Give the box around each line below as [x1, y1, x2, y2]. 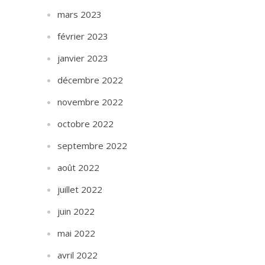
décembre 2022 [57, 74, 124, 86]
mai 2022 [57, 227, 96, 239]
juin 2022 [57, 205, 95, 217]
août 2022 [57, 161, 100, 173]
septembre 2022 [57, 140, 128, 151]
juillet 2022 [57, 183, 103, 195]
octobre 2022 [57, 118, 114, 130]
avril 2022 [57, 249, 98, 261]
